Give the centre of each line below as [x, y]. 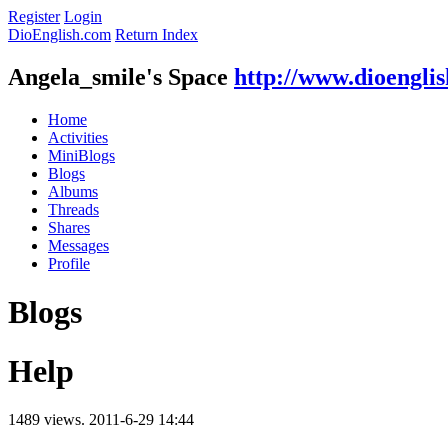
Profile [69, 263]
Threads [73, 209]
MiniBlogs [81, 155]
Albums [73, 191]
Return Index [156, 34]
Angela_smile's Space [118, 76]
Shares [69, 227]
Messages [78, 245]
